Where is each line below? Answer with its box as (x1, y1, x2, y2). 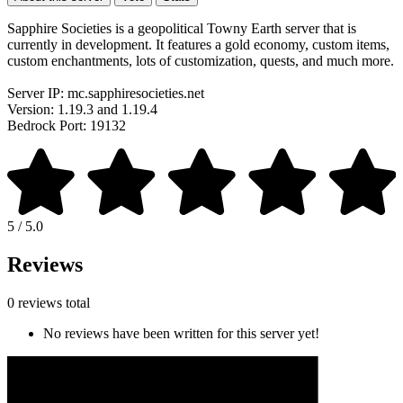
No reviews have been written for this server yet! (43, 325, 319, 341)
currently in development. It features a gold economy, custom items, (7, 36, 390, 52)
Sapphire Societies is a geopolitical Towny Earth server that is (7, 20, 356, 36)
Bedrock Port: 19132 (7, 117, 126, 133)
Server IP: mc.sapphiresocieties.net (7, 85, 204, 101)
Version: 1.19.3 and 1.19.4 (7, 101, 157, 117)
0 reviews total (7, 294, 90, 310)
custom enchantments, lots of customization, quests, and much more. (7, 52, 394, 68)
